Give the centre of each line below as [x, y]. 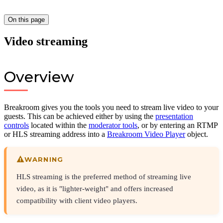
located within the [59, 125]
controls [16, 125]
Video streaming [46, 42]
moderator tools [113, 125]
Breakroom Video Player [146, 134]
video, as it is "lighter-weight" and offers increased [95, 188]
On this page [26, 20]
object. [197, 134]
